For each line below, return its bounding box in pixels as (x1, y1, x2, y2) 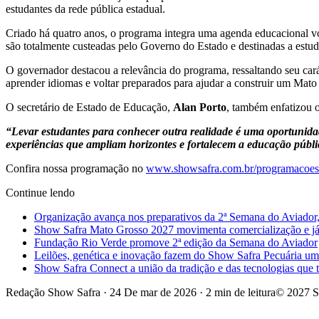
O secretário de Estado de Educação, (6, 101, 173, 114)
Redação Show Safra (6, 286, 100, 299)
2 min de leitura (206, 286, 276, 299)
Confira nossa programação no (6, 162, 146, 175)
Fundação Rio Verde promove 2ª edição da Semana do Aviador (34, 236, 318, 249)
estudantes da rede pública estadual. (6, 3, 165, 16)
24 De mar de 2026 (110, 286, 197, 299)
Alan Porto (173, 101, 226, 114)
